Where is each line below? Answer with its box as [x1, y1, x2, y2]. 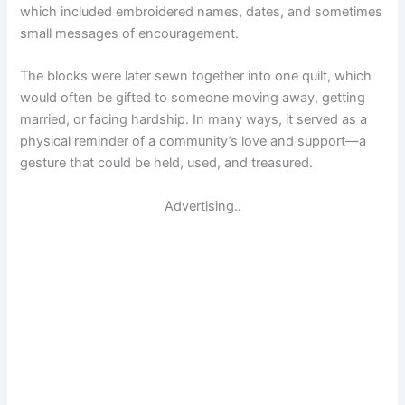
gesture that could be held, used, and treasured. [20, 155, 314, 172]
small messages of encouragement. [20, 24, 240, 42]
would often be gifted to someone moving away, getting [20, 89, 366, 107]
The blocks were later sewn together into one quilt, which [20, 68, 372, 85]
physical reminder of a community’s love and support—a [20, 133, 367, 150]
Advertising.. [164, 197, 241, 214]
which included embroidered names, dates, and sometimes [20, 3, 383, 20]
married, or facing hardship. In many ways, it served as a [20, 111, 368, 128]
